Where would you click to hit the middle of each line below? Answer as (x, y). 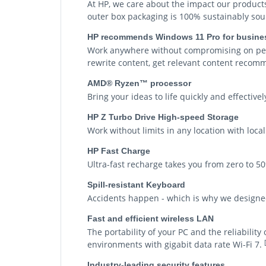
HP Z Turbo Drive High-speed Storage (163, 117)
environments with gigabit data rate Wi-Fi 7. (176, 244)
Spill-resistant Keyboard (136, 185)
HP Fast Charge (119, 151)
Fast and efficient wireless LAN (151, 218)
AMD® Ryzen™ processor (139, 83)
